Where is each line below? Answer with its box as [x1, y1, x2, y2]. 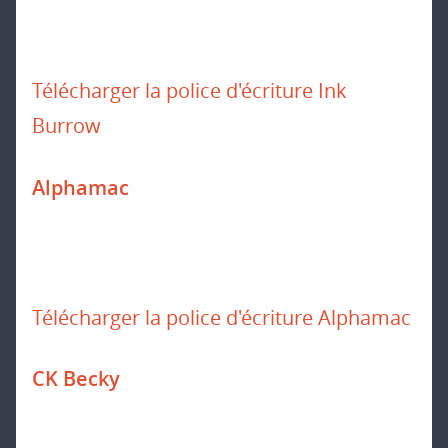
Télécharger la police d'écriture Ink [32, 77, 347, 105]
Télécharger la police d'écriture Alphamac [32, 303, 411, 331]
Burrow [32, 112, 101, 140]
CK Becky [32, 365, 120, 393]
